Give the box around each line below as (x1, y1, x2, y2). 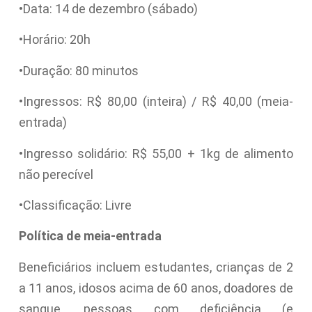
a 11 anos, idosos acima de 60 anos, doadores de (18, 280, 294, 295)
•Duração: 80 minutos (18, 63, 139, 78)
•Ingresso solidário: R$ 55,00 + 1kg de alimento (18, 146, 294, 161)
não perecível (18, 166, 93, 182)
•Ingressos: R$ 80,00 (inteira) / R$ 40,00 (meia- (18, 94, 294, 109)
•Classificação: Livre (18, 198, 132, 213)
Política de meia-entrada (18, 228, 162, 244)
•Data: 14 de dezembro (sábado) (18, 1, 198, 17)
